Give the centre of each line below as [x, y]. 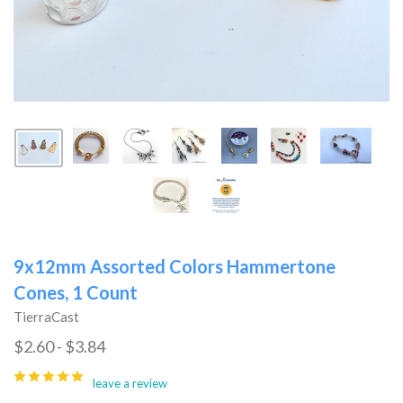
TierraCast [46, 316]
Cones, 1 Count [76, 292]
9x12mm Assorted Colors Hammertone [175, 266]
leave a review [130, 383]
